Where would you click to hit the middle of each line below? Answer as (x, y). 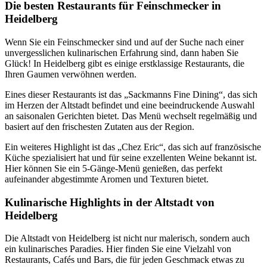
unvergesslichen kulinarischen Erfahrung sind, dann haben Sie (122, 52)
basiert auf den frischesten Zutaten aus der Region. (100, 126)
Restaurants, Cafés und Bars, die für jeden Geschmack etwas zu (125, 260)
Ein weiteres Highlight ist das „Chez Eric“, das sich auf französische (133, 147)
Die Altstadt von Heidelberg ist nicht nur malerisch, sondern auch (127, 238)
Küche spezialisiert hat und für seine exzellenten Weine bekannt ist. (131, 157)
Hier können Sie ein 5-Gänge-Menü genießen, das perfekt (114, 168)
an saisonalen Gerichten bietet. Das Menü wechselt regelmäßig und (131, 116)
